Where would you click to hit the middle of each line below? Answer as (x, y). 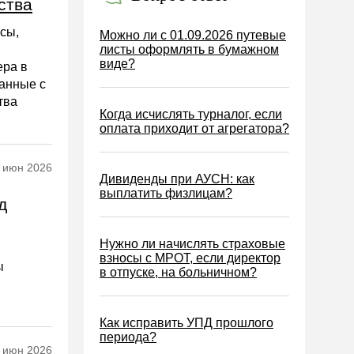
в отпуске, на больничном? (178, 272)
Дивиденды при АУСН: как (177, 179)
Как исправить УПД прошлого (186, 323)
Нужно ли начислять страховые (192, 244)
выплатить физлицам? (166, 193)
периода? (128, 337)
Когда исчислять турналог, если (191, 114)
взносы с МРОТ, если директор (190, 258)
